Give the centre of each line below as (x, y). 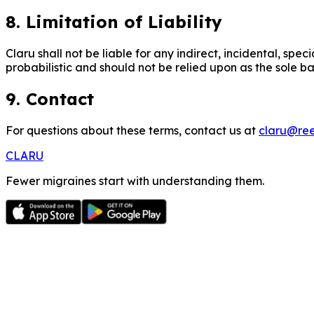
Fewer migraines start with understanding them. (135, 181)
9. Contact (50, 99)
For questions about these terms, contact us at (131, 131)
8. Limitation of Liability (114, 22)
